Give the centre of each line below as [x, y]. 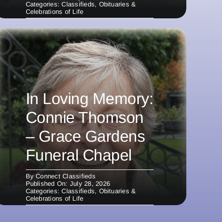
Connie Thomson [84, 117]
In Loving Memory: [89, 98]
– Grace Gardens [85, 136]
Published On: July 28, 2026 [68, 183]
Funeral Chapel [79, 155]
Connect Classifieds [66, 176]
